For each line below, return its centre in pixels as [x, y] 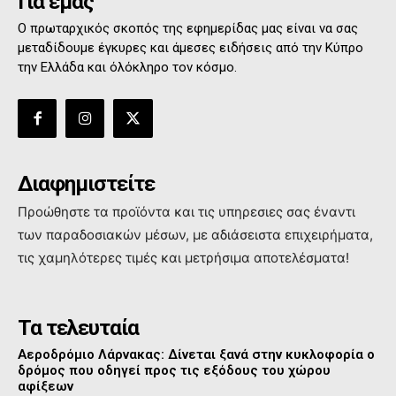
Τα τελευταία [78, 328]
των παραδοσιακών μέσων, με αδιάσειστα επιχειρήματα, [195, 235]
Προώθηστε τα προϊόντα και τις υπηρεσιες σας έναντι [187, 212]
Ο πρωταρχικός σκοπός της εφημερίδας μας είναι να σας [188, 28]
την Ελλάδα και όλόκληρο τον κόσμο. [127, 67]
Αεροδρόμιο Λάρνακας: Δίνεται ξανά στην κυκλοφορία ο [196, 355]
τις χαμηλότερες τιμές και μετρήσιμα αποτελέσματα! [183, 258]
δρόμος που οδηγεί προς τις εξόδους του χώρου [174, 371]
